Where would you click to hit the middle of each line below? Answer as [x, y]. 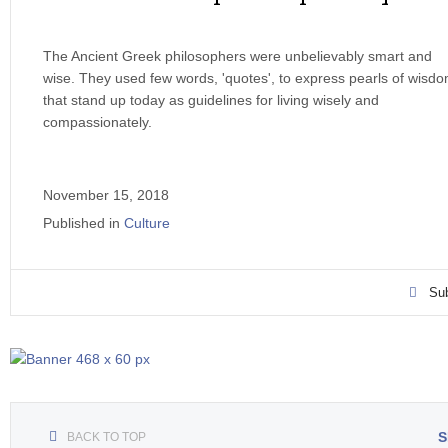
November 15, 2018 [106, 195]
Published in [81, 223]
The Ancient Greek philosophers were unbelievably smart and [237, 56]
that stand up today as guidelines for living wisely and [211, 100]
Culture [147, 223]
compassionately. [97, 122]
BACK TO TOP [106, 437]
